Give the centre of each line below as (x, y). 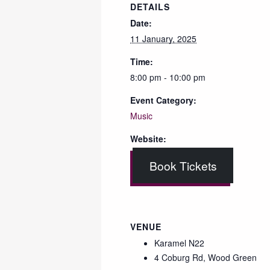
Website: (148, 138)
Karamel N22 (179, 243)
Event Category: (163, 100)
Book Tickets (183, 165)
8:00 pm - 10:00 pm (168, 77)
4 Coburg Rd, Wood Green (206, 258)
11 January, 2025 (163, 38)
